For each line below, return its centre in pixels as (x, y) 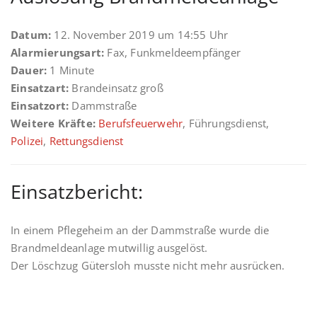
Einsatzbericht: (77, 191)
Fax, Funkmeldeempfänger (173, 52)
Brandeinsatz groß (116, 88)
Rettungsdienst (86, 141)
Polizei (27, 141)
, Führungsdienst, (226, 123)
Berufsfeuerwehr (141, 123)
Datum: (31, 35)
